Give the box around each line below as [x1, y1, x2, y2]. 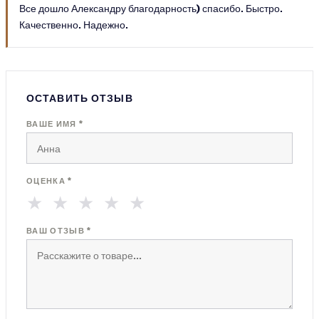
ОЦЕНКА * [26, 175, 73, 186]
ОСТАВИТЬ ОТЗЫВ [26, 91, 133, 105]
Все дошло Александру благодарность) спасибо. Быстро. [19, 1, 283, 15]
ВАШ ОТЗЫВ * [26, 225, 92, 236]
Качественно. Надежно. [19, 18, 128, 31]
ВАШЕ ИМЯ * [26, 118, 84, 129]
